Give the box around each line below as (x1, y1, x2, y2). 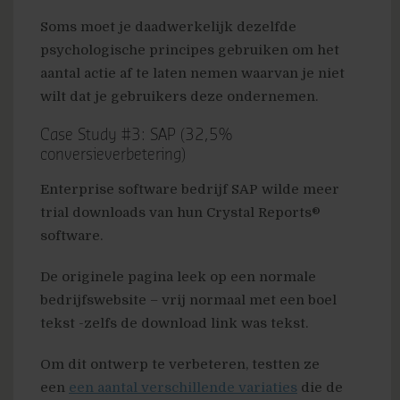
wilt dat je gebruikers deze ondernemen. (40, 88, 318, 105)
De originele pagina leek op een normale (40, 268, 316, 285)
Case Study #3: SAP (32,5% (40, 128, 232, 144)
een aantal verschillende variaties (69, 379, 297, 396)
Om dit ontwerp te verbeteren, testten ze (40, 355, 320, 372)
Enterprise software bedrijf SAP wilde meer (40, 180, 339, 197)
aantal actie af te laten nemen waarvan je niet (40, 65, 345, 82)
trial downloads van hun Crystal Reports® (40, 204, 321, 221)
